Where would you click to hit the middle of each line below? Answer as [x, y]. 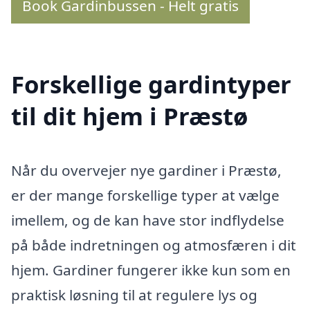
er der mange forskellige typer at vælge [145, 195]
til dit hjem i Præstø [129, 116]
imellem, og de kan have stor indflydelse [148, 220]
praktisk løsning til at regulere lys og [134, 295]
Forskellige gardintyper [151, 84]
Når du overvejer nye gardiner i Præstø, [146, 170]
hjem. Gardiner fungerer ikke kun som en [151, 270]
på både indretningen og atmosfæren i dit [154, 245]
